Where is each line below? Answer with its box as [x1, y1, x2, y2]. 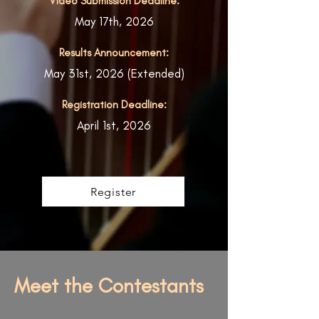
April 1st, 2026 [77, 118, 151, 132]
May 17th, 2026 [74, 14, 154, 28]
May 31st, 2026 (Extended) [43, 66, 184, 80]
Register [90, 184, 137, 199]
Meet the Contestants [14, 273, 204, 298]
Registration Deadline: [61, 98, 167, 111]
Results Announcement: [59, 46, 169, 59]
